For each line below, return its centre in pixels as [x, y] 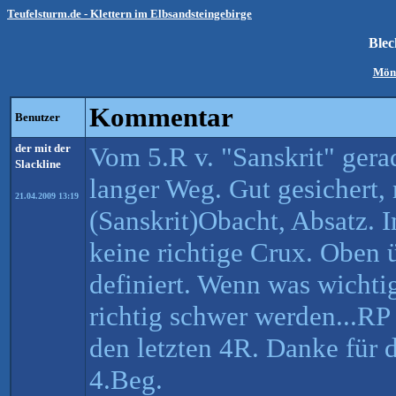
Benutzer [38, 117]
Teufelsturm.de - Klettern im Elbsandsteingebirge [129, 14]
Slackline [38, 164]
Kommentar [161, 117]
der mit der [43, 148]
